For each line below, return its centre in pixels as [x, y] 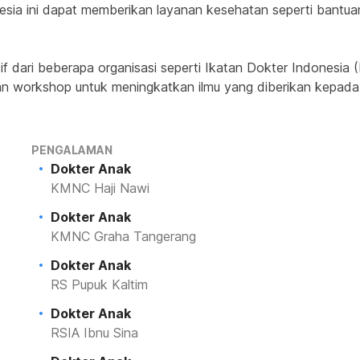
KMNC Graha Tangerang [123, 236]
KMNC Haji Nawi [100, 188]
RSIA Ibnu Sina [94, 333]
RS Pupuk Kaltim [99, 284]
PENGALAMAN [72, 150]
